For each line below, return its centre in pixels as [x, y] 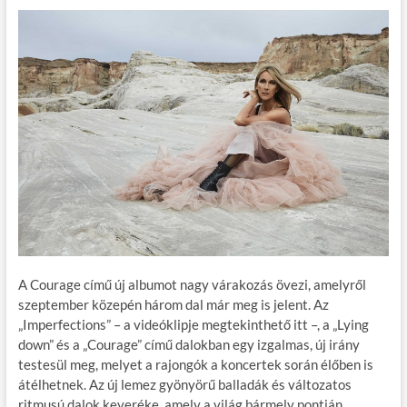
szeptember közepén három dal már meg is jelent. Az [173, 305]
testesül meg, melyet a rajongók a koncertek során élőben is [195, 365]
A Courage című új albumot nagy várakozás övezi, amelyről [192, 285]
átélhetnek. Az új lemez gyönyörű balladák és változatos [184, 385]
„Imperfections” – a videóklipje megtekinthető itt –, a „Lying [193, 325]
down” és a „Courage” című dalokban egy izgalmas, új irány [189, 345]
